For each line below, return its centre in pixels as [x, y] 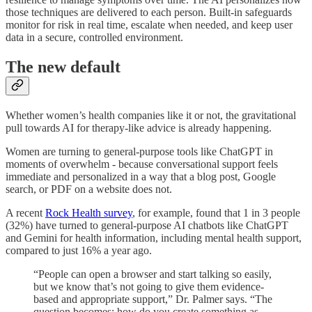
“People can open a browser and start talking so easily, [153, 274]
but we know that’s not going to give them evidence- [149, 286]
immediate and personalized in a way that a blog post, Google [141, 176]
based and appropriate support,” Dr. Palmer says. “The [153, 299]
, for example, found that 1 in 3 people [216, 212]
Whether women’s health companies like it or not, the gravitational [151, 115]
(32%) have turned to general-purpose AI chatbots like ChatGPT [147, 225]
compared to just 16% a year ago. [79, 250]
